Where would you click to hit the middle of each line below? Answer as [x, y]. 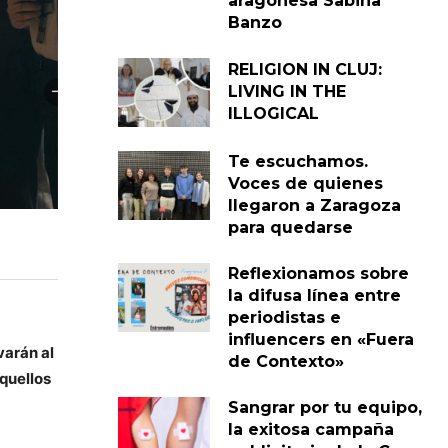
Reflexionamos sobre [318, 273]
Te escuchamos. [297, 161]
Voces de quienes [305, 183]
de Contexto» [285, 361]
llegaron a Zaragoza [314, 205]
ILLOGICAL [273, 114]
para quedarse [290, 227]
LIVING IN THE [286, 92]
